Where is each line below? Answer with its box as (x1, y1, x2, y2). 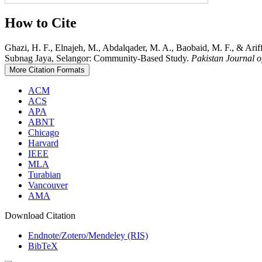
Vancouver (28, 180, 68, 191)
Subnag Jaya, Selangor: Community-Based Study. (5, 53, 191, 64)
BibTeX (28, 241, 58, 251)
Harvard (28, 138, 58, 149)
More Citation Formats (9, 65, 85, 75)
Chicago (28, 127, 59, 138)
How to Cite (5, 15, 77, 31)
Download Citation (5, 211, 75, 221)
